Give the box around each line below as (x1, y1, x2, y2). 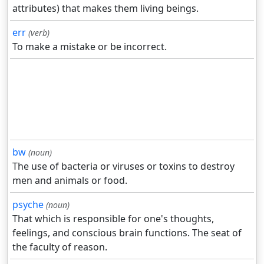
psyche (12, 198, 44, 212)
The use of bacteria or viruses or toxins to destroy (12, 160, 235, 173)
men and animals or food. (12, 174, 127, 187)
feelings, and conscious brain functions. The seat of (12, 226, 242, 240)
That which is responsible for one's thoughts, (12, 212, 214, 226)
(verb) (28, 27, 49, 39)
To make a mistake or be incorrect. (12, 40, 167, 54)
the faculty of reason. (12, 240, 107, 254)
